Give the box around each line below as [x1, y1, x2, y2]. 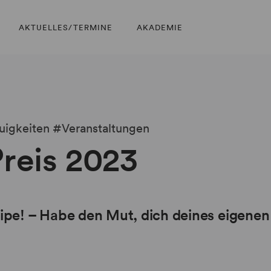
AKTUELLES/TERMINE [19, 22, 113, 33]
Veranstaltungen [62, 121, 149, 135]
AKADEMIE [137, 22, 183, 33]
